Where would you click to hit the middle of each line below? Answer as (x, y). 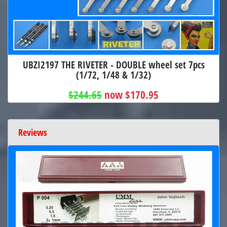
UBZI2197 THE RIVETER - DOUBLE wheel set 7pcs (113, 65)
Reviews (33, 133)
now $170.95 (131, 95)
